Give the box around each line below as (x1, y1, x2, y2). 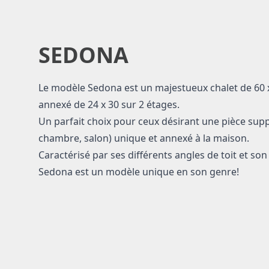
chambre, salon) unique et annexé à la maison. (38, 131, 249, 145)
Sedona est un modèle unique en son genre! (38, 165, 239, 178)
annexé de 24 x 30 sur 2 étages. (38, 98, 180, 111)
